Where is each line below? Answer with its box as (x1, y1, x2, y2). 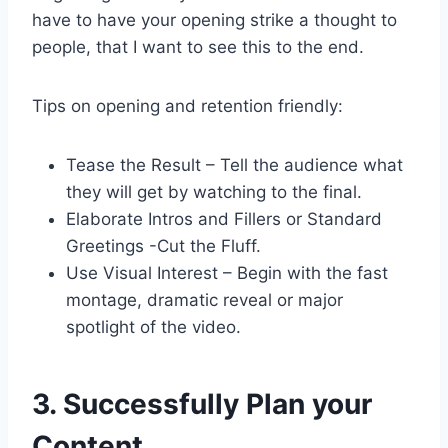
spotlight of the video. (66, 317, 241, 338)
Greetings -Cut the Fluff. (66, 236, 261, 257)
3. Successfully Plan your (32, 387, 372, 422)
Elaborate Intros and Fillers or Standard (66, 209, 382, 230)
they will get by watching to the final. (66, 182, 362, 203)
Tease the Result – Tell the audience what (66, 155, 403, 176)
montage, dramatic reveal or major (66, 290, 343, 311)
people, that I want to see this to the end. (32, 37, 364, 58)
